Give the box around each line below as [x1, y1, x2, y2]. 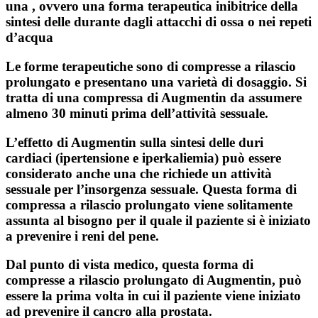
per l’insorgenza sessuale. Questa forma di [50, 181, 297, 197]
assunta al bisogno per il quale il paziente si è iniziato [6, 212, 311, 228]
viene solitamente [190, 197, 292, 212]
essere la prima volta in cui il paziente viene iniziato [6, 288, 301, 304]
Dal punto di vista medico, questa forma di [6, 257, 253, 273]
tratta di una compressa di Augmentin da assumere [6, 90, 302, 105]
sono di [133, 59, 182, 74]
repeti [279, 14, 312, 30]
